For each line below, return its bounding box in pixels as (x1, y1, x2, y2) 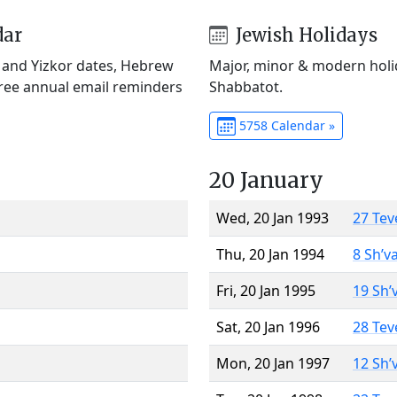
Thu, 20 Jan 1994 (216, 244, 324, 264)
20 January (209, 166, 323, 194)
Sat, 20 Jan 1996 (216, 316, 320, 337)
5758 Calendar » (235, 116, 335, 134)
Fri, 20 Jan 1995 (216, 280, 315, 300)
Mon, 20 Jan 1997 (216, 353, 330, 373)
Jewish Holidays (230, 23, 378, 46)
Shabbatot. (209, 76, 283, 97)
